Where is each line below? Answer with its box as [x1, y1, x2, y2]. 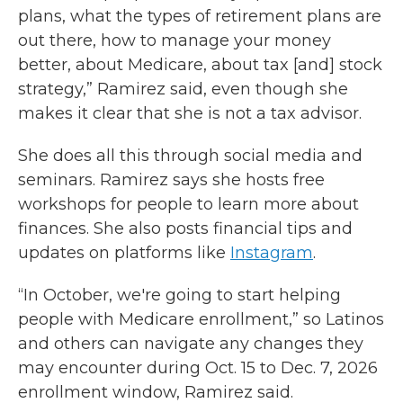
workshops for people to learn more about [18, 194, 359, 214]
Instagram [230, 243, 313, 263]
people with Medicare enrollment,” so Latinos [18, 309, 384, 329]
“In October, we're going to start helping [18, 285, 341, 305]
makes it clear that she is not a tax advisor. [18, 103, 362, 123]
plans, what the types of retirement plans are [18, 6, 381, 26]
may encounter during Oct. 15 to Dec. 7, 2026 [18, 358, 378, 378]
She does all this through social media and [18, 146, 363, 166]
